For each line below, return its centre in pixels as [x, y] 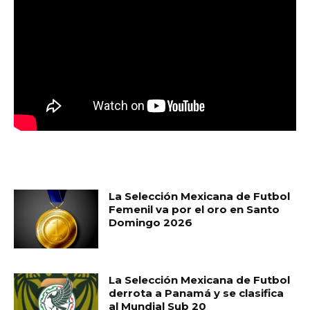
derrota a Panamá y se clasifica [197, 293]
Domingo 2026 [151, 222]
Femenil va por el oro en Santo [194, 209]
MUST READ [51, 167]
